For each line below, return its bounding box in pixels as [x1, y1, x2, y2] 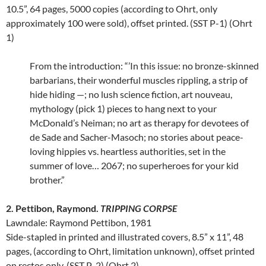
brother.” [30, 174, 65, 186]
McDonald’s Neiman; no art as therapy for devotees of [30, 117, 249, 129]
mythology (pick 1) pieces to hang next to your [30, 103, 217, 115]
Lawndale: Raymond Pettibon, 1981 [6, 217, 151, 229]
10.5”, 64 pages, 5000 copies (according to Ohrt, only [6, 3, 217, 15]
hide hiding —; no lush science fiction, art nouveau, [30, 88, 232, 100]
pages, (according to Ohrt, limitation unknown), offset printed [6, 245, 255, 257]
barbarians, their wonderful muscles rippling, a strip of [30, 74, 248, 86]
